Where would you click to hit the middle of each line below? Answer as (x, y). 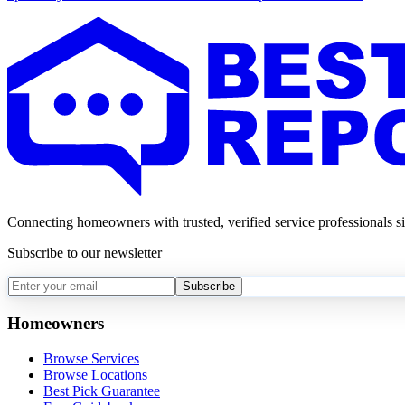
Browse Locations (95, 374)
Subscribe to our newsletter (85, 253)
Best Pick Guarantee (102, 391)
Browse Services (91, 358)
